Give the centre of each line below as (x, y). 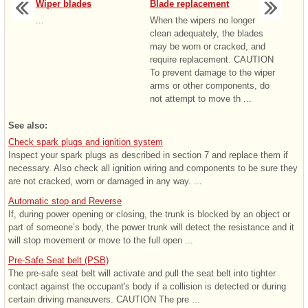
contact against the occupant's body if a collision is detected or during (147, 287)
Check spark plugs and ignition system (86, 142)
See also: (28, 126)
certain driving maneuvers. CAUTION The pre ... (104, 300)
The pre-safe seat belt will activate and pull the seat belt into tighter (142, 274)
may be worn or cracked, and (207, 47)
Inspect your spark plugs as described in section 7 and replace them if (148, 155)
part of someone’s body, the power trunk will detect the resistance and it (151, 228)
